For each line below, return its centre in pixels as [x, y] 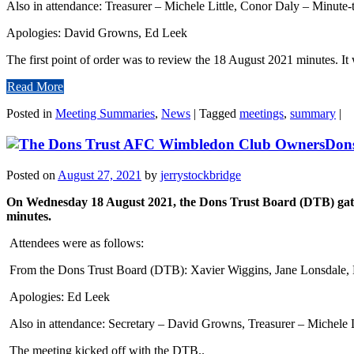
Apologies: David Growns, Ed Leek [98, 33]
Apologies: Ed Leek [60, 296]
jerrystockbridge [201, 175]
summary [313, 114]
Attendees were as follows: [77, 243]
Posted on [32, 175]
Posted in [31, 114]
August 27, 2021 [100, 175]
